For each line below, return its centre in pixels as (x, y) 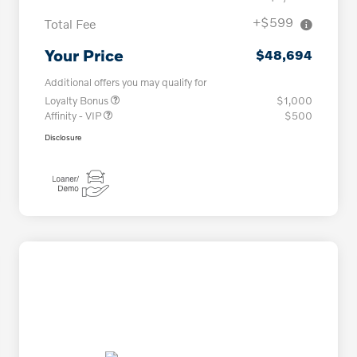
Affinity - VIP (74, 116)
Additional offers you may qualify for (126, 82)
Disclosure (63, 137)
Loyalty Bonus (78, 101)
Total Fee (70, 24)
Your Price (84, 55)
